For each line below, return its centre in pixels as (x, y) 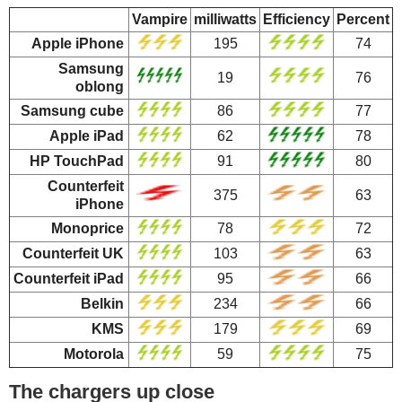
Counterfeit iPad (69, 278)
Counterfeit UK (73, 253)
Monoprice (87, 228)
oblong (100, 86)
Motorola (94, 354)
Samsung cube (72, 110)
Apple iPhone (78, 43)
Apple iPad (87, 135)
